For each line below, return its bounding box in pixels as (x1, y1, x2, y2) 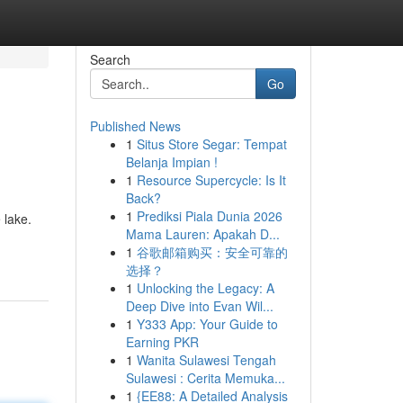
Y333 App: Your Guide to (136, 315, 278, 333)
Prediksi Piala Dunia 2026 (136, 207, 282, 225)
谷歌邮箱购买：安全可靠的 (136, 243, 288, 261)
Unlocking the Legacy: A (136, 279, 274, 297)
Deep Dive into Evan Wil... (125, 297, 273, 315)
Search (89, 50, 130, 68)
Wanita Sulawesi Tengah (136, 351, 276, 369)
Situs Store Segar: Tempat (136, 135, 287, 153)
